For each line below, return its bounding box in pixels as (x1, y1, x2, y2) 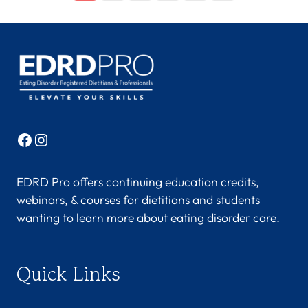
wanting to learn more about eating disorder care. (16, 210, 280, 226)
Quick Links (16, 258, 120, 287)
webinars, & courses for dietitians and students (16, 192, 260, 208)
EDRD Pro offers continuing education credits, (16, 174, 259, 190)
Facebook (16, 129, 89, 150)
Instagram (32, 129, 107, 150)
